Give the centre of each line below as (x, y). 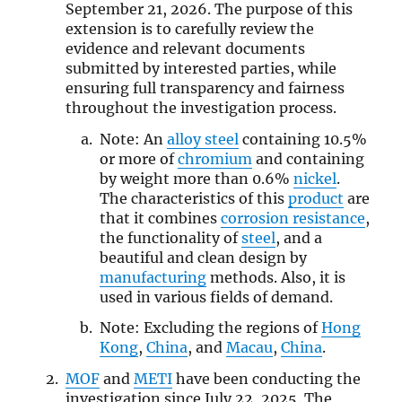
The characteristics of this (194, 198)
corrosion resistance (293, 218)
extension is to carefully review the (189, 28)
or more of (139, 158)
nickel (315, 178)
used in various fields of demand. (217, 297)
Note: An (134, 139)
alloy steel (203, 139)
